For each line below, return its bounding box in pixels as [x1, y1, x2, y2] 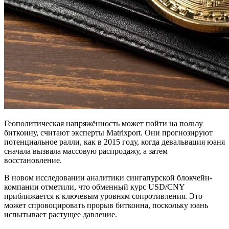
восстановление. [4, 155, 62, 165]
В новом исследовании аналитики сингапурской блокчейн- [4, 173, 212, 182]
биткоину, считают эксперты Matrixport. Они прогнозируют [4, 128, 213, 137]
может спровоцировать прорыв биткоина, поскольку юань [4, 200, 208, 210]
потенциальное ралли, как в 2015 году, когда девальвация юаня [4, 137, 225, 146]
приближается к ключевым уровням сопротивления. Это [4, 191, 202, 200]
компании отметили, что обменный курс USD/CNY [4, 182, 185, 191]
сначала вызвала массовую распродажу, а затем [4, 146, 168, 155]
